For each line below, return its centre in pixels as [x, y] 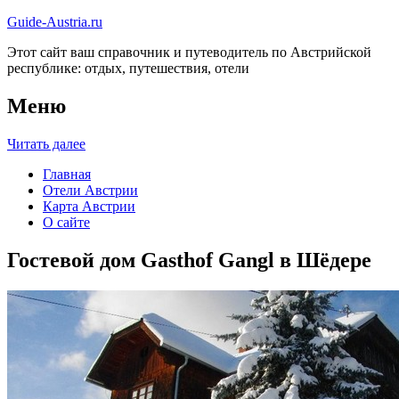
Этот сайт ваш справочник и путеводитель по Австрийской [189, 52]
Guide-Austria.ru [55, 22]
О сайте [66, 222]
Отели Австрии [90, 190]
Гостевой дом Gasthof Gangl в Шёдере [189, 260]
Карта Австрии [89, 206]
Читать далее [46, 143]
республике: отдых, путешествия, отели [128, 68]
